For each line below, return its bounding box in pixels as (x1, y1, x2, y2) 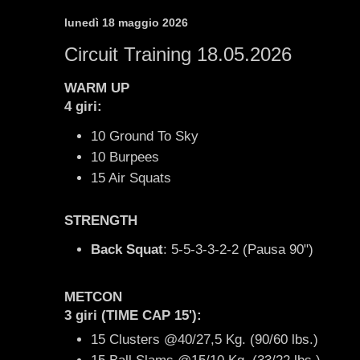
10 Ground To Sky (91, 128, 198, 144)
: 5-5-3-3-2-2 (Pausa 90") (163, 241, 313, 257)
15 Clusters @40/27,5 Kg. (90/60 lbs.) (91, 331, 318, 347)
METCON (64, 289, 122, 305)
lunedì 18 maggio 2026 (64, 16, 188, 30)
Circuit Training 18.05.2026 (64, 43, 292, 66)
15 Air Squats (91, 170, 171, 186)
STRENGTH (64, 212, 137, 228)
